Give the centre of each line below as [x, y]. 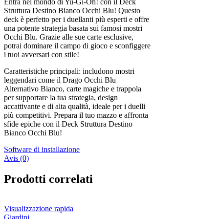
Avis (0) [16, 158]
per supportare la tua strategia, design [61, 98]
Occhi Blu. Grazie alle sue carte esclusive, [69, 37]
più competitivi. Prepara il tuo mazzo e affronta [76, 115]
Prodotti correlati [48, 179]
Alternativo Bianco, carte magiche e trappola [73, 89]
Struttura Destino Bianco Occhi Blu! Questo [72, 11]
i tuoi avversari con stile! [42, 55]
